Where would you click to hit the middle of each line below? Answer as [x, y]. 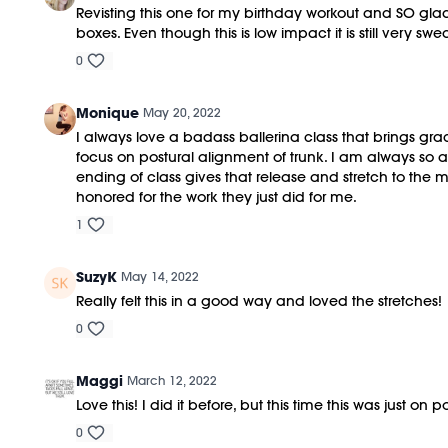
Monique [108, 112]
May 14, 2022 [160, 276]
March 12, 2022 [172, 380]
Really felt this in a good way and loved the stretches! [259, 300]
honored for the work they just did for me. [217, 196]
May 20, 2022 [182, 112]
